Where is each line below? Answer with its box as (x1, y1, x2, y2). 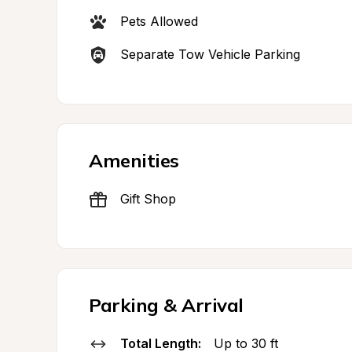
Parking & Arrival (89, 293, 244, 317)
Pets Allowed (120, 13, 198, 29)
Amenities (89, 148, 179, 172)
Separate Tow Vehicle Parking (120, 46, 300, 62)
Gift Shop (120, 191, 176, 207)
